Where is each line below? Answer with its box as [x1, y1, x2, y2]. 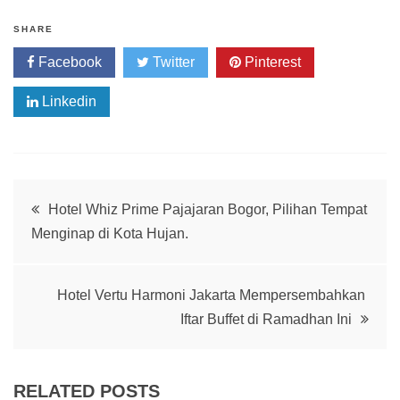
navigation [12, 234, 158, 267]
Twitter [149, 54, 195, 70]
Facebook [35, 54, 102, 70]
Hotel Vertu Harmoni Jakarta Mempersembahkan [57, 287, 369, 303]
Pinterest [241, 54, 301, 70]
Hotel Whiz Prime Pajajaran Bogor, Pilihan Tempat [48, 201, 367, 217]
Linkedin [38, 93, 96, 109]
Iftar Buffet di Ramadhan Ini [180, 311, 352, 327]
